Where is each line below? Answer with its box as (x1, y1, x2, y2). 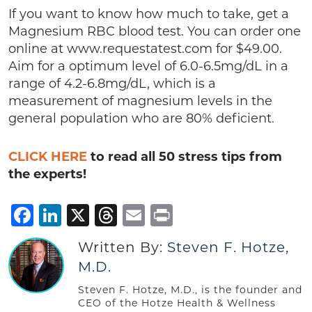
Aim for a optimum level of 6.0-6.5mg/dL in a (8, 58, 288, 74)
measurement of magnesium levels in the (8, 93, 272, 109)
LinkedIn (61, 201, 159, 228)
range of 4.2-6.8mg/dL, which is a (8, 76, 216, 91)
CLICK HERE (8, 149, 91, 164)
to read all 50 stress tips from (91, 149, 282, 164)
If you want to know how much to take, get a (8, 6, 289, 22)
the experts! (8, 166, 86, 182)
